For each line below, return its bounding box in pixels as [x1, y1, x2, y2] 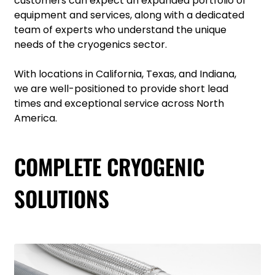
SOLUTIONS [14, 182, 109, 214]
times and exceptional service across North [14, 96, 224, 110]
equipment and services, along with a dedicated [14, 7, 244, 22]
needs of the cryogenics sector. [14, 37, 167, 52]
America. [14, 110, 57, 125]
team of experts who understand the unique [14, 22, 227, 37]
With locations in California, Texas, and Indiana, [14, 66, 236, 81]
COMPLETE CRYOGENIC [14, 150, 204, 182]
